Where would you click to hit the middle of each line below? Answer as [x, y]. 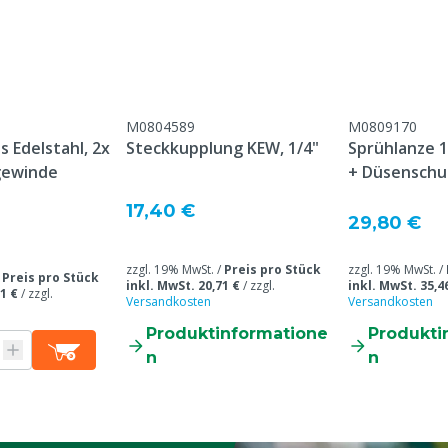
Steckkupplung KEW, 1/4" [222, 148]
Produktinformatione [237, 333]
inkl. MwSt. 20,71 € [183, 285]
